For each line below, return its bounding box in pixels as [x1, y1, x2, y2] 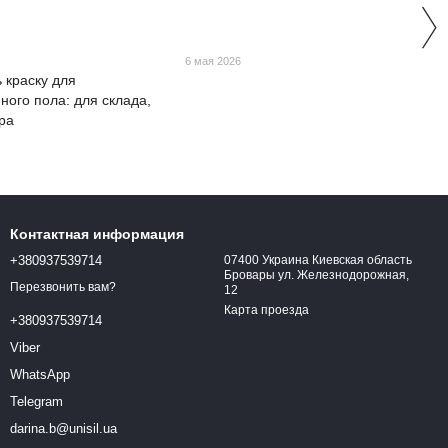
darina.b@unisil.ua [10, 421, 117, 437]
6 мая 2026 [185, 54, 242, 67]
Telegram [10, 394, 63, 410]
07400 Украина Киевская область [224, 253, 412, 267]
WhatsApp [10, 367, 70, 383]
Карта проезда [224, 303, 309, 317]
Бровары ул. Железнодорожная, [224, 268, 409, 282]
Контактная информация [10, 226, 184, 242]
